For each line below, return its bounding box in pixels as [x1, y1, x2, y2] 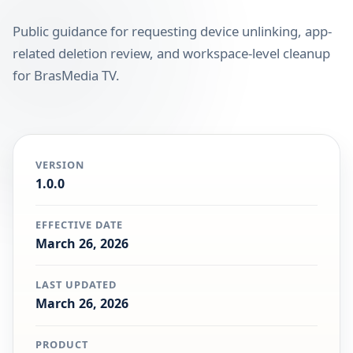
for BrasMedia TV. [13, 65, 120, 84]
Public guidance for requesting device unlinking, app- [13, 21, 332, 40]
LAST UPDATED [35, 277, 117, 292]
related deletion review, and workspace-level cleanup [13, 43, 330, 62]
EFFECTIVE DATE [35, 217, 124, 232]
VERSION [35, 157, 85, 172]
